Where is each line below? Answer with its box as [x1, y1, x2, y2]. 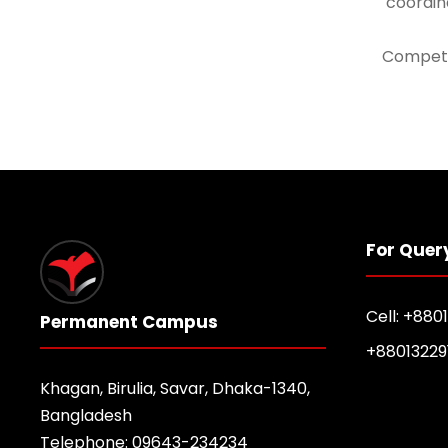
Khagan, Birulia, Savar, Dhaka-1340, [40, 376, 310, 400]
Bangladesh [40, 403, 132, 427]
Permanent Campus [40, 309, 218, 334]
